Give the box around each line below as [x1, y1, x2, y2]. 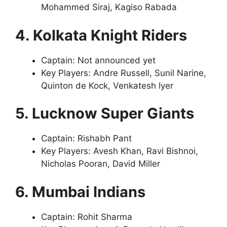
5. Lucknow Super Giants [15, 104, 194, 123]
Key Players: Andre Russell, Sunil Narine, [41, 67, 206, 78]
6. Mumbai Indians [15, 182, 145, 201]
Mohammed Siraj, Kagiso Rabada [41, 2, 177, 13]
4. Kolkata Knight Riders [15, 26, 187, 44]
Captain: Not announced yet [41, 55, 156, 65]
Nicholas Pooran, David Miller [41, 159, 160, 169]
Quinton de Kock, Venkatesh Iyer [41, 80, 173, 91]
